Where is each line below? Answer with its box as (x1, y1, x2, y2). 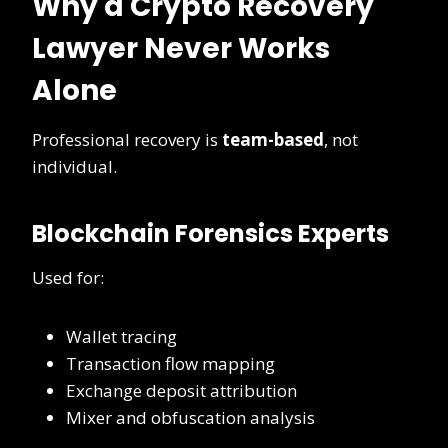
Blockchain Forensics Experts (32, 217, 389, 251)
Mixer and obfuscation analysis (66, 406, 315, 430)
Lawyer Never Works (32, 29, 330, 69)
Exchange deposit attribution (66, 379, 297, 403)
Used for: (32, 266, 104, 290)
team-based (222, 128, 324, 152)
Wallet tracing (66, 325, 177, 349)
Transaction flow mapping (66, 352, 275, 376)
